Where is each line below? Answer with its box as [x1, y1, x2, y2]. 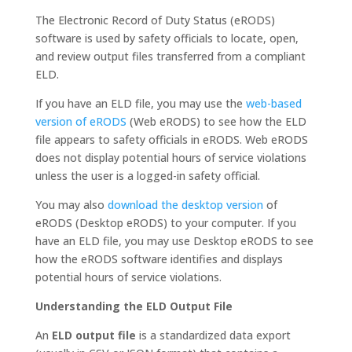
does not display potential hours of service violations [35, 150, 306, 165]
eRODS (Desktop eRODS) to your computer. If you [35, 215, 296, 230]
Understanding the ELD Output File [35, 299, 233, 313]
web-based [245, 96, 302, 111]
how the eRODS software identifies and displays [35, 251, 283, 266]
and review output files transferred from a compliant [35, 49, 306, 64]
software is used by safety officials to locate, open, [35, 31, 299, 46]
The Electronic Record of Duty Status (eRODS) [35, 13, 275, 27]
